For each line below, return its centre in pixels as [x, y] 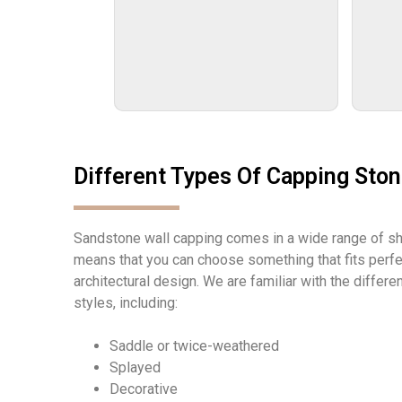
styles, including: [126, 302]
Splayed [135, 367]
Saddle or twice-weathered [194, 345]
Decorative [144, 389]
